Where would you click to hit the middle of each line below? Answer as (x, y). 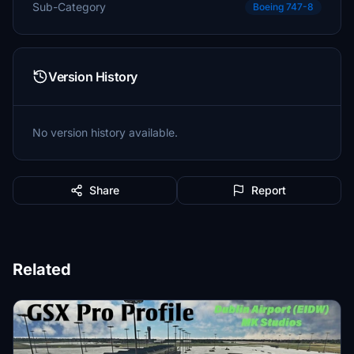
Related (42, 269)
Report (269, 190)
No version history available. (105, 132)
